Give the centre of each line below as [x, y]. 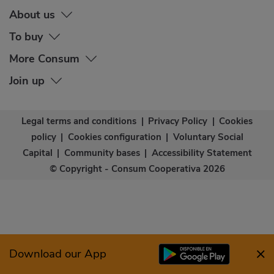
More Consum [44, 59]
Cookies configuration [114, 137]
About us [32, 15]
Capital [37, 153]
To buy [26, 37]
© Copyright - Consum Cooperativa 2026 [137, 169]
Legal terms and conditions [79, 121]
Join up [27, 81]
